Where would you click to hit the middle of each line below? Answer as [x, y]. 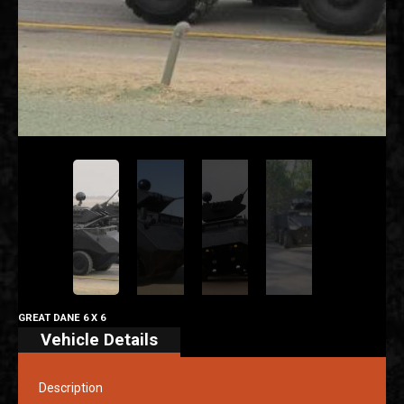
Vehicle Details [99, 340]
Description [71, 388]
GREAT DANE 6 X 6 [62, 318]
